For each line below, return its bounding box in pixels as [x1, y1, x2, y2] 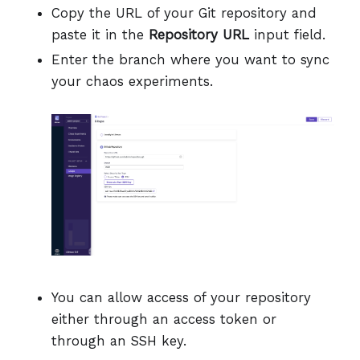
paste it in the [51, 26, 149, 43]
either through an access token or [51, 311, 276, 328]
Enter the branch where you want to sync [51, 51, 329, 67]
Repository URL [149, 26, 249, 43]
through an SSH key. [51, 333, 186, 350]
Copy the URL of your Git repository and [51, 4, 317, 21]
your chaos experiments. [51, 72, 213, 89]
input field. [249, 26, 325, 43]
